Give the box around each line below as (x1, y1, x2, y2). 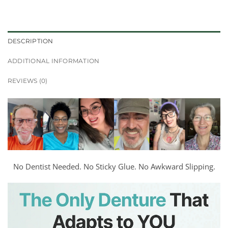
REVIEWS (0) (8, 77, 48, 85)
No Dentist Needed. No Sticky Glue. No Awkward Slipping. (13, 161, 215, 172)
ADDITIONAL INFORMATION (8, 57, 100, 65)
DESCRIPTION (8, 37, 53, 45)
